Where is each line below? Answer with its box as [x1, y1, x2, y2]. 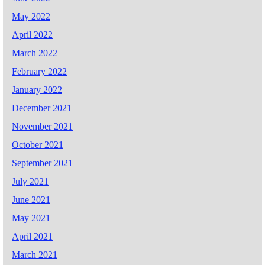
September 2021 [12, 157, 73, 168]
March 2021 [12, 249, 57, 260]
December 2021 [12, 102, 72, 113]
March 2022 [12, 47, 57, 58]
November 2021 [12, 121, 73, 131]
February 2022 [12, 66, 67, 76]
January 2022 [12, 84, 62, 95]
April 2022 [12, 29, 53, 40]
